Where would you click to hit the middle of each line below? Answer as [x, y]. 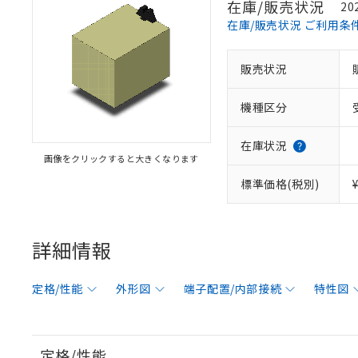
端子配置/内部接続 [233, 288]
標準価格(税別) [280, 184]
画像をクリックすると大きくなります [121, 158]
